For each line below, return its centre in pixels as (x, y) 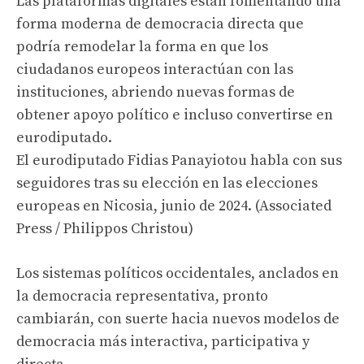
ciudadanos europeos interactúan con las (155, 69)
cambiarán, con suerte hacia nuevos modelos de (178, 319)
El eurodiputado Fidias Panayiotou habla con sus (179, 160)
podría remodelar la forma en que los (142, 47)
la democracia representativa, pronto (142, 296)
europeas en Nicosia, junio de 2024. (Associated (174, 206)
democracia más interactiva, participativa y (163, 342)
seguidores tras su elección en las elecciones (167, 183)
